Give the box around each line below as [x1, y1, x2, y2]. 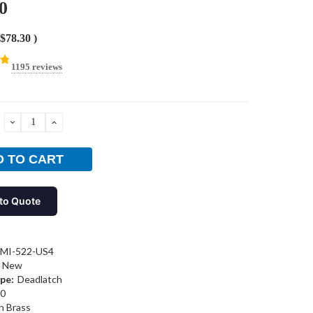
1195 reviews [10, 61, 62, 72]
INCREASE [50, 115, 115, 129]
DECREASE [8, 115, 78, 129]
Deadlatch [17, 272, 62, 285]
